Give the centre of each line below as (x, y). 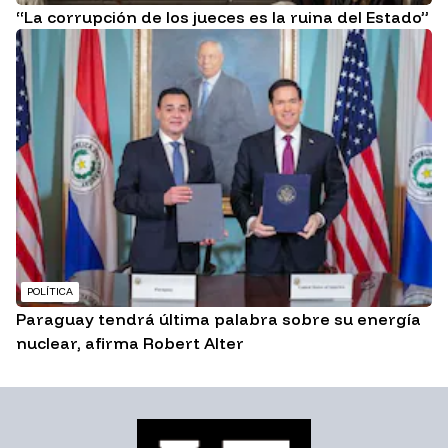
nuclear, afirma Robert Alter (130, 342)
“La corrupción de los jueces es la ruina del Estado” (222, 17)
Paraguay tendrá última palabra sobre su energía (218, 318)
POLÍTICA (50, 291)
